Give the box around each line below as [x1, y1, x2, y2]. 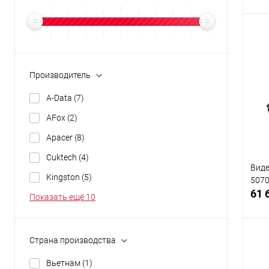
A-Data [46, 92, 74, 103]
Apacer [46, 132, 74, 142]
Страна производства [29, 235, 116, 245]
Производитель [29, 70, 91, 80]
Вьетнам [46, 258, 82, 268]
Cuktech [46, 152, 79, 162]
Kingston [46, 172, 82, 182]
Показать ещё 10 [29, 192, 95, 202]
